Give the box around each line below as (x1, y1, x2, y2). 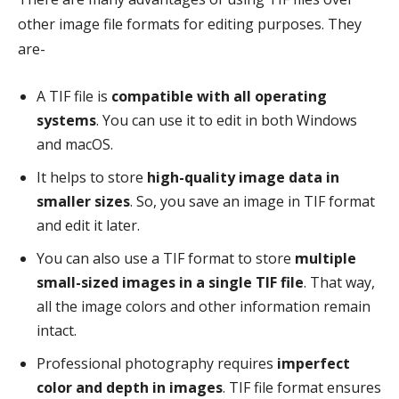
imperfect (277, 354, 350, 373)
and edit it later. (37, 216, 140, 235)
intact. (37, 321, 77, 340)
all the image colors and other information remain (37, 297, 370, 316)
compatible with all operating (111, 86, 327, 106)
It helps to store (37, 167, 147, 187)
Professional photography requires (37, 354, 277, 373)
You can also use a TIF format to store (37, 248, 295, 268)
